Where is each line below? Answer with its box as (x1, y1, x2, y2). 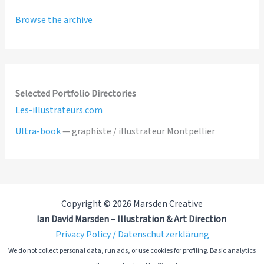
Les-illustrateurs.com (15, 104, 103, 117)
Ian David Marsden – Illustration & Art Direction (36, 213, 228, 226)
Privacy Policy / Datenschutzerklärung (55, 228, 209, 241)
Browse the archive (15, 13, 93, 27)
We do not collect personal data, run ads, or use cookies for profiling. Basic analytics (8, 246, 256, 256)
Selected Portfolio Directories (15, 87, 137, 100)
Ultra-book (15, 125, 61, 138)
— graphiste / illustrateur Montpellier (61, 125, 216, 138)
